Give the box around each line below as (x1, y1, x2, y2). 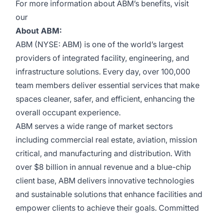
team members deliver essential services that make (16, 80, 200, 90)
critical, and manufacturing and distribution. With (16, 148, 191, 158)
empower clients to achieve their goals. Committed (16, 203, 199, 213)
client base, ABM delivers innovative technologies (16, 176, 194, 185)
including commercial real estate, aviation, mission (16, 135, 197, 145)
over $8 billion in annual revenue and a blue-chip (16, 162, 191, 172)
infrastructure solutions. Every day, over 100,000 (16, 67, 190, 76)
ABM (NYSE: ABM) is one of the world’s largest (16, 39, 183, 49)
